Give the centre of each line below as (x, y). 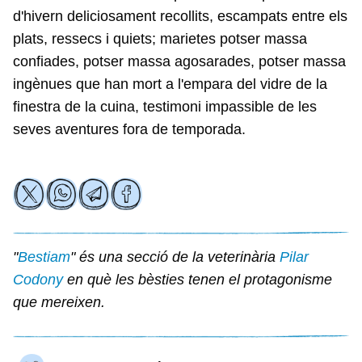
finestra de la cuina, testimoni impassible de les (165, 107)
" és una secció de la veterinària (175, 257)
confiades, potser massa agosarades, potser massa (179, 61)
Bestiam (44, 257)
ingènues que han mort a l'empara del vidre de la (170, 84)
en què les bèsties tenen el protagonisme (198, 280)
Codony (38, 280)
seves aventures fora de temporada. (129, 129)
